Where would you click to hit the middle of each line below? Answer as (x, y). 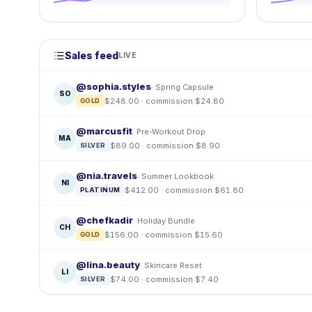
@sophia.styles (114, 86)
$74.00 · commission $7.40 (164, 279)
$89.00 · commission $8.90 (165, 146)
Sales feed (92, 55)
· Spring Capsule (182, 87)
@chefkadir (104, 220)
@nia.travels (107, 175)
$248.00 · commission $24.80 (164, 101)
